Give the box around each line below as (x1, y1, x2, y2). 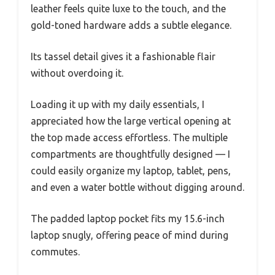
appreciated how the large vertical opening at (31, 115, 231, 127)
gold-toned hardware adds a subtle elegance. (31, 20, 231, 31)
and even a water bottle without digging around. (31, 182, 244, 193)
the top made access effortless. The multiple (31, 132, 228, 144)
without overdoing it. (31, 68, 123, 79)
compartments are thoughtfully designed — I (31, 149, 230, 160)
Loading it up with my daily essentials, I (31, 99, 204, 110)
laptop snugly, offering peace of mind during (31, 230, 228, 241)
